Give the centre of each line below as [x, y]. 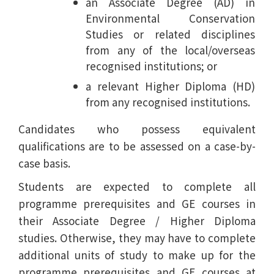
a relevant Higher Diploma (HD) [171, 86]
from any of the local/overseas [171, 50]
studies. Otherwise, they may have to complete [137, 237]
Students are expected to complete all [137, 186]
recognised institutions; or [151, 65]
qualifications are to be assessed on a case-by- [137, 146]
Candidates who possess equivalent [137, 128]
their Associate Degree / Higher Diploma [137, 220]
